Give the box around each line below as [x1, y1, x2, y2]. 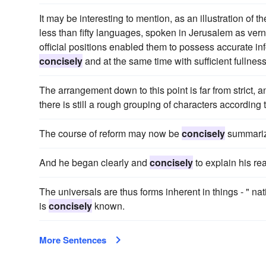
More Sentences [39, 233, 106, 247]
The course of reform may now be [39, 126, 182, 141]
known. [92, 199, 125, 213]
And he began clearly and [39, 156, 150, 170]
